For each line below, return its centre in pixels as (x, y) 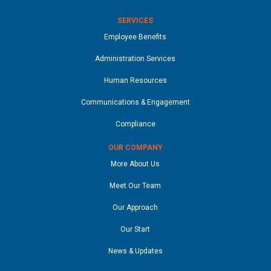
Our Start (135, 229)
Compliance (135, 124)
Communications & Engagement (135, 102)
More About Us (135, 164)
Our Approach (135, 207)
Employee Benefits (135, 37)
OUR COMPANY (135, 147)
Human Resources (135, 80)
